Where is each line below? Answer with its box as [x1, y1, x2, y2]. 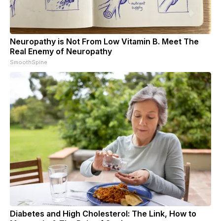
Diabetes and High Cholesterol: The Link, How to [10, 208, 196, 219]
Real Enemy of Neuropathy [10, 46, 112, 56]
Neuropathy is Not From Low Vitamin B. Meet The [10, 36, 199, 46]
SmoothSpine [10, 58, 47, 66]
